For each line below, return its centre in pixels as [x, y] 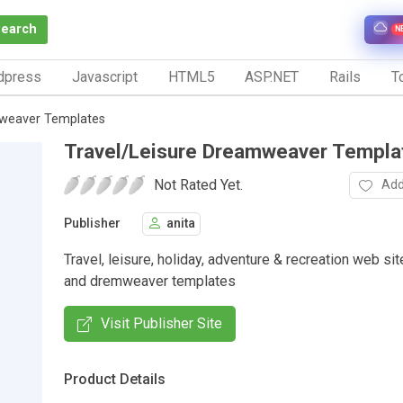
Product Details [115, 379]
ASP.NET [272, 76]
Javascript [104, 76]
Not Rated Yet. [198, 184]
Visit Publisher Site [161, 323]
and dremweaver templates [150, 281]
